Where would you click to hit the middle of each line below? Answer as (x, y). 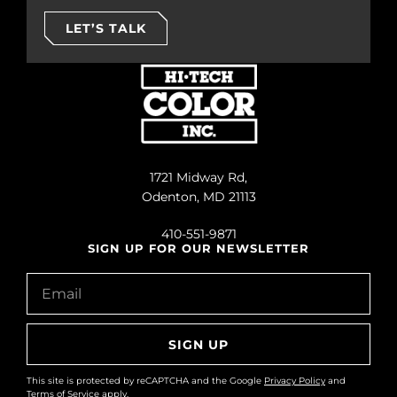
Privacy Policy (295, 381)
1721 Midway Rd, (198, 177)
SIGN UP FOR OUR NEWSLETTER (198, 249)
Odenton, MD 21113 (198, 197)
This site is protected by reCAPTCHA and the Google (145, 381)
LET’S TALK (106, 28)
